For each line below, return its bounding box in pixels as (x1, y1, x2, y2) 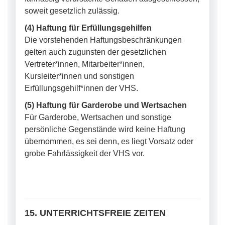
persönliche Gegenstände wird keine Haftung (25, 125, 185, 134)
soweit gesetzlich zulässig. (25, 7, 120, 15)
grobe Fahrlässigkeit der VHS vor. (25, 149, 145, 158)
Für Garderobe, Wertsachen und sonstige (25, 113, 171, 122)
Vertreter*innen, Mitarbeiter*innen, (25, 60, 145, 68)
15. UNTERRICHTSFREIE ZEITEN (25, 207, 166, 218)
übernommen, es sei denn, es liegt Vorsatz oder (25, 137, 193, 146)
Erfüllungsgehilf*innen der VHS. (25, 84, 138, 92)
